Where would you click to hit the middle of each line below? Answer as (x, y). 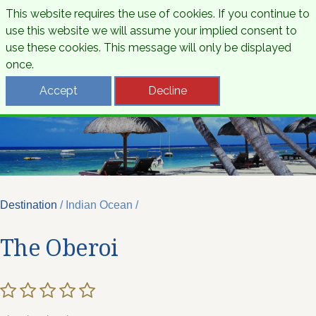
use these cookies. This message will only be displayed (148, 48)
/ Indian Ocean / (98, 205)
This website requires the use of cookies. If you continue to (158, 14)
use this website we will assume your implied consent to (151, 31)
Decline (167, 91)
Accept (59, 91)
